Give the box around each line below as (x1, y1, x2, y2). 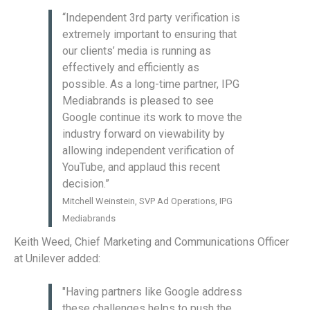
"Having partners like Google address (62, 285, 242, 298)
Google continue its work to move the (62, 111, 242, 124)
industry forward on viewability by (62, 127, 225, 140)
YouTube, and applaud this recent (62, 161, 220, 174)
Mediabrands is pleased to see (62, 94, 214, 107)
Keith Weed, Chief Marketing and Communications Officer (14, 235, 289, 248)
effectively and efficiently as (62, 61, 199, 74)
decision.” (62, 177, 109, 190)
